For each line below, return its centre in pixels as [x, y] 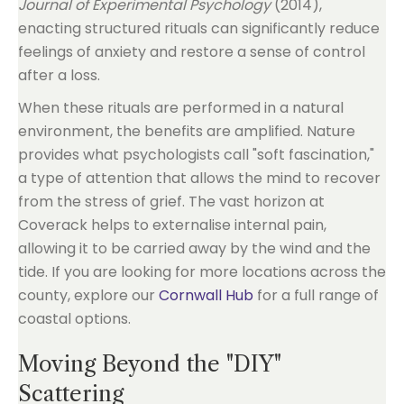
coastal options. [74, 319]
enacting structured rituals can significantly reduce [199, 28]
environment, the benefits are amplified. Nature [187, 131]
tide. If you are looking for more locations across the [202, 272]
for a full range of [316, 295]
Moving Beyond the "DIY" [150, 364]
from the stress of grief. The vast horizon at [171, 202]
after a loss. [59, 75]
